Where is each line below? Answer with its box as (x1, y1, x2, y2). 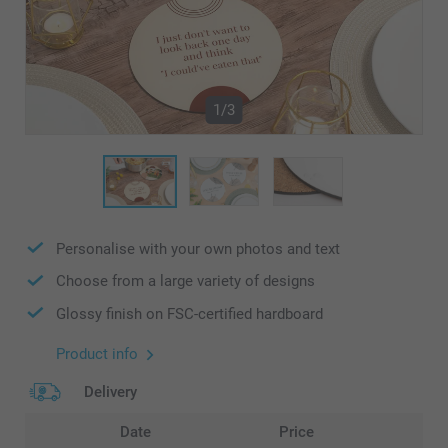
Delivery (84, 383, 137, 402)
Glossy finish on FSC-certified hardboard (56, 304, 323, 323)
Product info (56, 345, 138, 364)
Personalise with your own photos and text (56, 239, 340, 258)
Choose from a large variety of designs (56, 272, 315, 291)
